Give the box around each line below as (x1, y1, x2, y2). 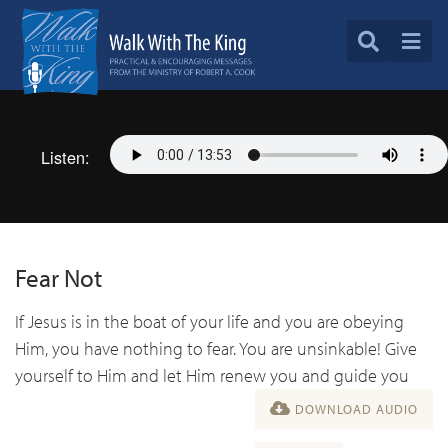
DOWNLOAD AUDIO (291, 400, 419, 417)
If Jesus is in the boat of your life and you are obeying (15, 309, 404, 333)
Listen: (40, 144, 90, 169)
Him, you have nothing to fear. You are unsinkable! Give (15, 336, 417, 360)
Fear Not (15, 261, 102, 294)
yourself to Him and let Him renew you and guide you (15, 363, 409, 387)
